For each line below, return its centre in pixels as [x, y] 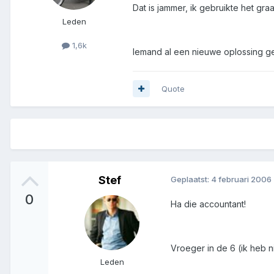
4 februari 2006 [241, 179]
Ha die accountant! [208, 204]
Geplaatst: [191, 179]
